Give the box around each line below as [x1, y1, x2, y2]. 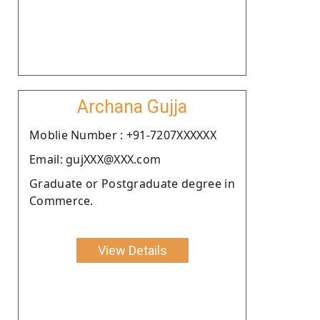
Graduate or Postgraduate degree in [29, 175, 235, 191]
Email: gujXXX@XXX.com [29, 151, 161, 167]
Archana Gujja [77, 96, 187, 117]
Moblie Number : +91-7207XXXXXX [29, 126, 216, 143]
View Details [97, 242, 167, 258]
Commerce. [29, 192, 94, 209]
